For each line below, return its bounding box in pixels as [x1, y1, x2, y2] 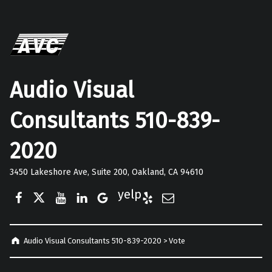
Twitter [33, 180, 73, 195]
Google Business [96, 180, 188, 195]
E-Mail [161, 180, 197, 195]
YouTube [53, 180, 102, 195]
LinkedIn [75, 180, 123, 195]
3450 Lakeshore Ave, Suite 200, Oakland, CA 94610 [10, 166, 203, 177]
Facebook [12, 180, 63, 195]
